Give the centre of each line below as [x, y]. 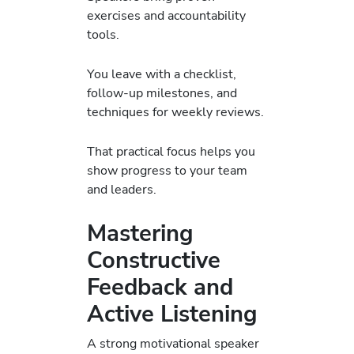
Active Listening [172, 314]
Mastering [140, 233]
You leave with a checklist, [162, 74]
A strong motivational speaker [173, 343]
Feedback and [160, 287]
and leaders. [122, 190]
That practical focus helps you [171, 152]
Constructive [154, 260]
